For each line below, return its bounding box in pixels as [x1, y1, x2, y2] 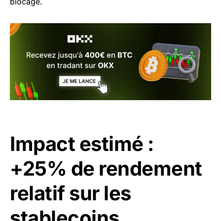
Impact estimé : [10, 131, 154, 156]
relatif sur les [10, 181, 131, 205]
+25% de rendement [10, 156, 202, 181]
